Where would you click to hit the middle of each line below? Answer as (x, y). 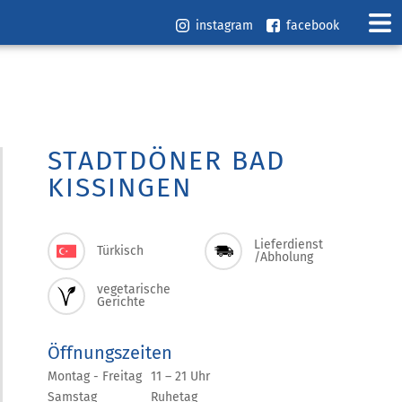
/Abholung (284, 257)
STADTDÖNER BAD (166, 161)
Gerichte (121, 302)
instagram (224, 26)
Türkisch (120, 251)
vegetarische (134, 289)
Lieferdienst (288, 245)
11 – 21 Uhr (180, 376)
